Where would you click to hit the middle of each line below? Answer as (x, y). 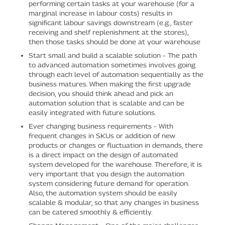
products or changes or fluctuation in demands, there (116, 145)
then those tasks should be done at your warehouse (114, 41)
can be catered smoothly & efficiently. (90, 212)
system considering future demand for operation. (108, 183)
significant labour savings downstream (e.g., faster (110, 22)
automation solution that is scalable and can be (106, 103)
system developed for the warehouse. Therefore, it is (115, 164)
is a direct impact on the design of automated (103, 154)
